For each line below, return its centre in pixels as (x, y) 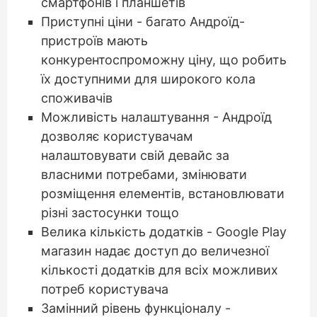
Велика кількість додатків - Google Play (164, 232)
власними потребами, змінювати (144, 174)
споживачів (77, 98)
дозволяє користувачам (117, 136)
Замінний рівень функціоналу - (136, 308)
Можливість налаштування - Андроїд (156, 117)
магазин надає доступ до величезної (155, 251)
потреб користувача (105, 289)
